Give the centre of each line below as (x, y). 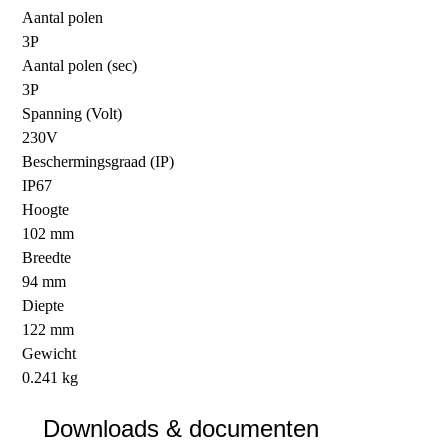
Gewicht (49, 353)
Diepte (43, 305)
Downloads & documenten (180, 428)
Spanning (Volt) (72, 113)
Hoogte (46, 209)
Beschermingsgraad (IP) (98, 161)
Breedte (47, 257)
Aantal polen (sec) (80, 65)
